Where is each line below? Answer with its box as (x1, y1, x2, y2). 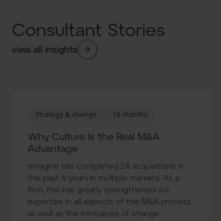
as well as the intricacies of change (28, 208, 159, 218)
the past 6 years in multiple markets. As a (28, 173, 179, 182)
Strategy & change (36, 110, 97, 119)
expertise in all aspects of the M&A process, (28, 196, 192, 206)
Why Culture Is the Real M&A (28, 130, 159, 142)
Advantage (28, 142, 78, 154)
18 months (112, 110, 147, 119)
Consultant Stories (12, 18, 165, 39)
